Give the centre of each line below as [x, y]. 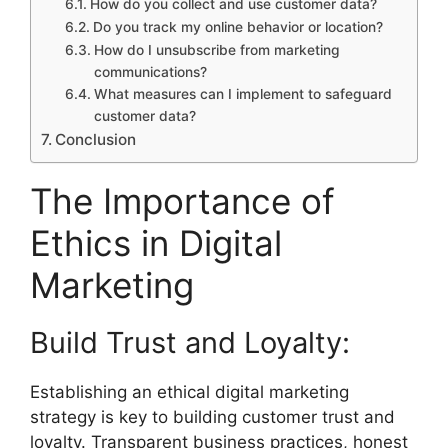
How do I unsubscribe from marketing [216, 50]
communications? [150, 72]
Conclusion [96, 139]
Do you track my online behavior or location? [237, 27]
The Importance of [182, 201]
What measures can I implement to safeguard [242, 94]
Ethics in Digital [156, 243]
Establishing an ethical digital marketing [189, 392]
